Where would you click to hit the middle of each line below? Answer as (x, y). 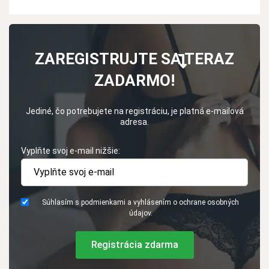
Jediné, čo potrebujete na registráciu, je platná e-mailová (134, 111)
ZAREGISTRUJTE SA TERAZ (134, 59)
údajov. (141, 213)
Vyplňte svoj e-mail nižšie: (71, 151)
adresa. (134, 122)
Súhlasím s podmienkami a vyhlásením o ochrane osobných (141, 203)
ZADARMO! (134, 81)
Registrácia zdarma (134, 245)
